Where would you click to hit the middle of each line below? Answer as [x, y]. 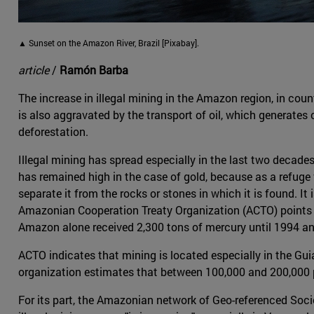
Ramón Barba [94, 70]
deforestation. [53, 132]
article [34, 70]
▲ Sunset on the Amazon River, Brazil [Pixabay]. [109, 43]
